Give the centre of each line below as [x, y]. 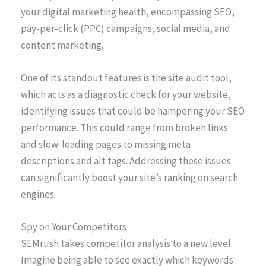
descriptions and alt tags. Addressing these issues [126, 161]
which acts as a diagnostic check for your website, [126, 94]
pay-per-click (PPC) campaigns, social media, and [126, 28]
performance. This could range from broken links [124, 127]
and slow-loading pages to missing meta [106, 144]
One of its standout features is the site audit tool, [126, 77]
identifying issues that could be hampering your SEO [133, 111]
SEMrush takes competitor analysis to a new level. [127, 243]
